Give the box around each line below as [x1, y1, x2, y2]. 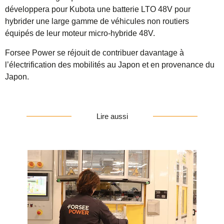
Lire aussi [96, 112, 128, 121]
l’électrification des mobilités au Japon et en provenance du [5, 60, 214, 69]
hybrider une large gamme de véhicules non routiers [5, 17, 189, 26]
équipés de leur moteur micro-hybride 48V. [5, 29, 155, 38]
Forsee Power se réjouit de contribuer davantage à [5, 48, 184, 57]
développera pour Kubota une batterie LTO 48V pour [5, 5, 190, 14]
